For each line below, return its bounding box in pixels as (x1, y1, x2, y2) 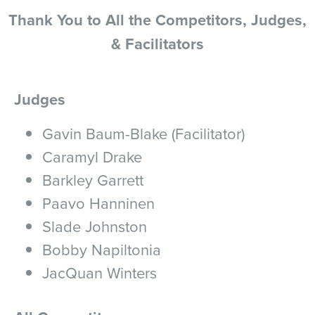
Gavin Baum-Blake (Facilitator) (42, 122, 245, 144)
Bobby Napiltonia (42, 238, 161, 260)
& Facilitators (111, 32, 204, 55)
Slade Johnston (42, 215, 147, 237)
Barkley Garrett (42, 169, 143, 191)
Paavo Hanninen (42, 192, 155, 214)
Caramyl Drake (42, 146, 142, 167)
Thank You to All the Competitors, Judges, (8, 8, 307, 31)
